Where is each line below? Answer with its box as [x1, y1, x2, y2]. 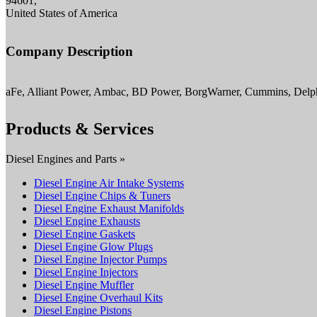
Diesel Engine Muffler [34, 278, 134, 291]
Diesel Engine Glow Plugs [34, 240, 153, 253]
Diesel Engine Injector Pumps [34, 253, 167, 265]
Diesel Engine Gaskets [34, 227, 135, 240]
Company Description [6, 44, 133, 59]
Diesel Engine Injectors [34, 265, 138, 278]
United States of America [6, 7, 117, 20]
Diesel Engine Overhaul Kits [34, 291, 163, 304]
